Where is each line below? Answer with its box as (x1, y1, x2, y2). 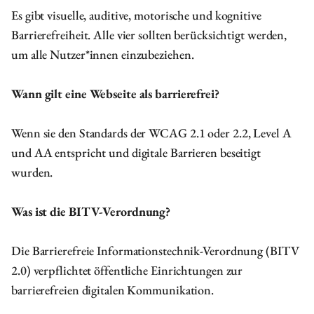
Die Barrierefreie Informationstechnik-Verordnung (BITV (11, 243, 299, 259)
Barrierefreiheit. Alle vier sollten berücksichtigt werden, (11, 27, 287, 43)
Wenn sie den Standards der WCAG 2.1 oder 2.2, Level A (11, 125, 292, 141)
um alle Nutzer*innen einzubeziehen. (11, 46, 194, 62)
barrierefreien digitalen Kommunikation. (11, 282, 214, 298)
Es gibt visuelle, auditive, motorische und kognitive (11, 7, 261, 23)
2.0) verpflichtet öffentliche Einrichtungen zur (11, 262, 243, 278)
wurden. (11, 164, 53, 180)
